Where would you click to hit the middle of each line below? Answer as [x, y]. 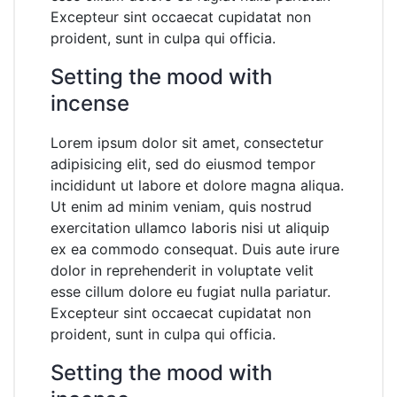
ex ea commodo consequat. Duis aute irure [195, 249]
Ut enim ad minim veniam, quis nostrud [181, 206]
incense [90, 103]
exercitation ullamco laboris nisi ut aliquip [190, 227]
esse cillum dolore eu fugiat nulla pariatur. [191, 291]
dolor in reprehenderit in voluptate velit [182, 270]
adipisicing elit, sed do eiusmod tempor [183, 163]
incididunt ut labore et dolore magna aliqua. [197, 185]
